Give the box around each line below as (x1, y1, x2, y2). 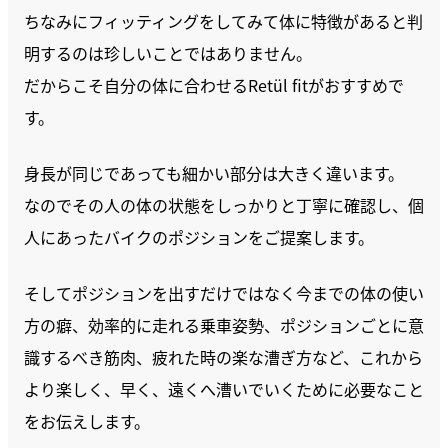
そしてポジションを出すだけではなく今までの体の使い (24, 281, 424, 305)
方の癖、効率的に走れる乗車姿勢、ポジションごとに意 (24, 313, 424, 337)
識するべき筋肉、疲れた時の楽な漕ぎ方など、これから (24, 345, 423, 369)
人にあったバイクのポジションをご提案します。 (24, 225, 374, 249)
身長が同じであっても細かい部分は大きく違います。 (24, 161, 404, 185)
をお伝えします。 (24, 409, 150, 433)
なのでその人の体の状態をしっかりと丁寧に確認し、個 (24, 193, 424, 217)
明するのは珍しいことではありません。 (24, 41, 312, 65)
